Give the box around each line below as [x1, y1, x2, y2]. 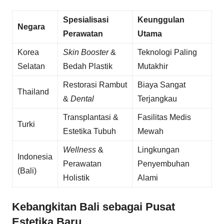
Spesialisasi [62, 15, 108, 24]
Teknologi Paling [137, 48, 197, 57]
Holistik [62, 173, 89, 182]
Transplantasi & [62, 113, 118, 122]
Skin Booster [62, 48, 108, 57]
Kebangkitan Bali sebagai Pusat [12, 200, 175, 213]
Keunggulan [137, 15, 184, 24]
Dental [70, 94, 94, 103]
